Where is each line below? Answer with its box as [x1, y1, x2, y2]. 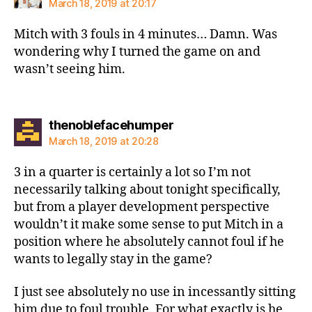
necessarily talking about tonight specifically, [14, 181, 281, 198]
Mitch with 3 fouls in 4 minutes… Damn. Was [14, 26, 277, 42]
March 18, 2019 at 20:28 [49, 134, 159, 147]
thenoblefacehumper [49, 117, 173, 132]
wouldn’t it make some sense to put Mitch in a [14, 216, 283, 233]
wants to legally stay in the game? [14, 251, 212, 267]
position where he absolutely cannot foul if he [14, 233, 284, 250]
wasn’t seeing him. [14, 61, 125, 77]
